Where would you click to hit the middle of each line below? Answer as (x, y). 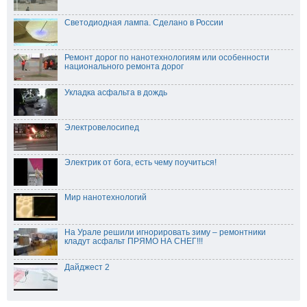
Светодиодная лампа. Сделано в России (144, 22)
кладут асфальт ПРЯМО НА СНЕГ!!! (134, 241)
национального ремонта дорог (124, 66)
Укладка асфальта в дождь (116, 92)
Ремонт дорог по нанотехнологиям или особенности (167, 57)
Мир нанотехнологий (106, 197)
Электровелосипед (102, 127)
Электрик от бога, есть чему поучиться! (140, 162)
